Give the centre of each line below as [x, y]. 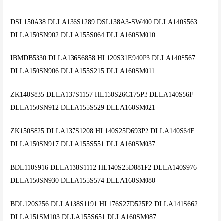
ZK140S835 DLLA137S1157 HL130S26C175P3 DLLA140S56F [102, 95]
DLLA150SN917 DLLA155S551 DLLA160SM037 [83, 144]
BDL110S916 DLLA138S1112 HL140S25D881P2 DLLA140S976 [104, 168]
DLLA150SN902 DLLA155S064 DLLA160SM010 [83, 35]
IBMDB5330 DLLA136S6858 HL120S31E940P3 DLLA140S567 [103, 58]
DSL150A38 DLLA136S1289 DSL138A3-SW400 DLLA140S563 [104, 22]
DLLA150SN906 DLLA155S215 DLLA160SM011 [83, 71]
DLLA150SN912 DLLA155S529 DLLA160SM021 [83, 108]
